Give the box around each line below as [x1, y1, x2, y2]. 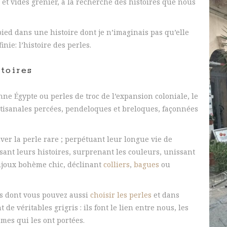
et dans [152, 190, 179, 200]
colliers [103, 160, 130, 169]
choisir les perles [90, 190, 152, 200]
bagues [134, 160, 159, 169]
